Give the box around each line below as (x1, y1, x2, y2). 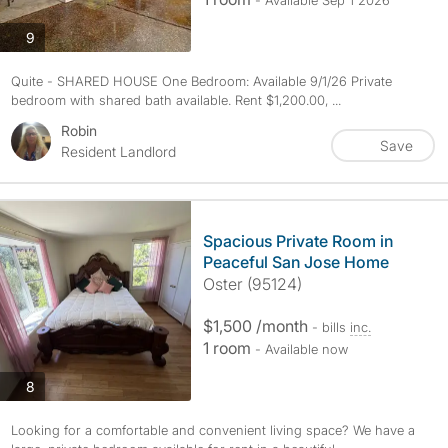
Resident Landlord (60, 143, 176, 160)
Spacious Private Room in (202, 231, 393, 251)
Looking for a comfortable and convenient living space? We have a (10, 422, 415, 438)
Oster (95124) (202, 274, 302, 294)
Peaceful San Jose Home (202, 252, 389, 272)
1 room (202, 338, 255, 358)
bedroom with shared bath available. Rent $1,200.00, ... (10, 92, 341, 108)
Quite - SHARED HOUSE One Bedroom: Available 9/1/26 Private (10, 73, 392, 89)
